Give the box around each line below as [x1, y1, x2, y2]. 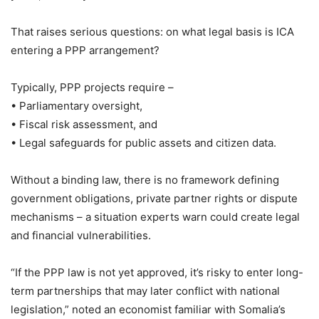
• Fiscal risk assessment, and [11, 117, 157, 131]
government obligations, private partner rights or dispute [11, 191, 298, 205]
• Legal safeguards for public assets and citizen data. [11, 135, 276, 150]
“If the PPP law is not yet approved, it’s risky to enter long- [11, 265, 303, 279]
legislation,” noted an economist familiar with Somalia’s [11, 302, 286, 316]
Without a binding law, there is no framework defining [11, 172, 279, 187]
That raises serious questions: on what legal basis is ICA [11, 24, 294, 38]
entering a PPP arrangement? [11, 43, 159, 57]
